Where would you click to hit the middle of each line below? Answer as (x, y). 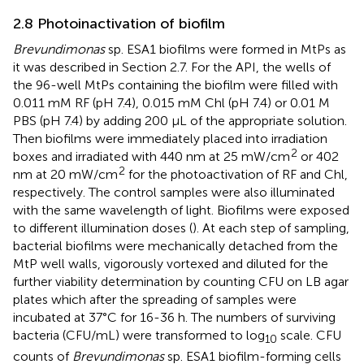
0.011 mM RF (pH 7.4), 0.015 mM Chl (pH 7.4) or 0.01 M (171, 102)
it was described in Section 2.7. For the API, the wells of (172, 67)
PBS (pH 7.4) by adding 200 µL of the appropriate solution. (180, 120)
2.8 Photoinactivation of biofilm (119, 23)
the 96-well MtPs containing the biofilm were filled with (175, 84)
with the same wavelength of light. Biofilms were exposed (181, 210)
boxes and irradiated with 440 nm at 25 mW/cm (152, 156)
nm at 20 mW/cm (65, 174)
